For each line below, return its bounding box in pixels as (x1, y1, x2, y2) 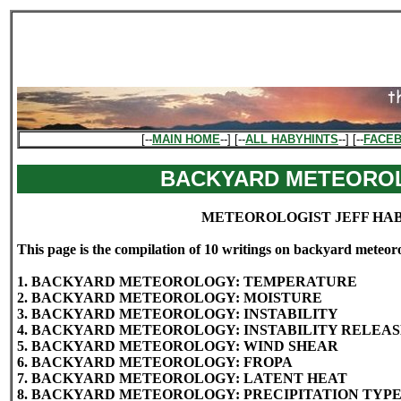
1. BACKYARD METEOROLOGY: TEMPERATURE (17, 274, 357, 289)
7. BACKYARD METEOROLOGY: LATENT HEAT (17, 371, 347, 386)
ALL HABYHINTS (245, 132, 338, 146)
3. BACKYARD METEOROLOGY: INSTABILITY (17, 306, 338, 321)
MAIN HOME (152, 132, 220, 146)
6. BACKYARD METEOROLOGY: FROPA (17, 354, 293, 370)
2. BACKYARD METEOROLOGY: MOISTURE (17, 290, 322, 305)
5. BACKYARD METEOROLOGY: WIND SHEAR (17, 338, 338, 354)
